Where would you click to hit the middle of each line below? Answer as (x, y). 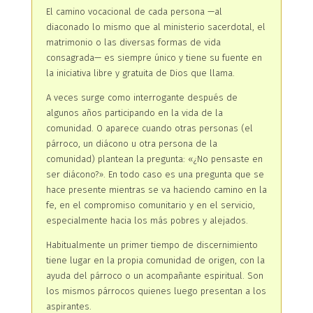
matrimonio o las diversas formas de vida (133, 42)
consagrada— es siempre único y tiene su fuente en (154, 57)
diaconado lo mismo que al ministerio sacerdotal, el (155, 27)
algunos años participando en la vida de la (134, 112)
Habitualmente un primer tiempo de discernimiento (152, 245)
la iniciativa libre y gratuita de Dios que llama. (140, 73)
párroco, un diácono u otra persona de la (131, 143)
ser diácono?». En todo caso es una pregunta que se (155, 174)
